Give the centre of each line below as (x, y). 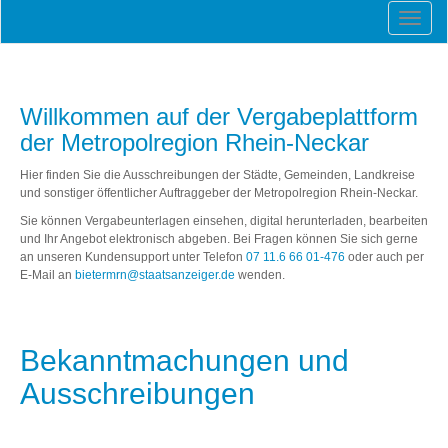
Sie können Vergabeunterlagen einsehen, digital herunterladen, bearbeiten (224, 221)
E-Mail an (47, 275)
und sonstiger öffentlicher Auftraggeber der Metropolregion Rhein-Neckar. (219, 193)
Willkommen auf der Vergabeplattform (219, 116)
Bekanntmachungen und (184, 360)
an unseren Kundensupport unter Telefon (133, 257)
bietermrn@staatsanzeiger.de (155, 275)
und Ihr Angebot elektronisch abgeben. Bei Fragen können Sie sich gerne (219, 239)
